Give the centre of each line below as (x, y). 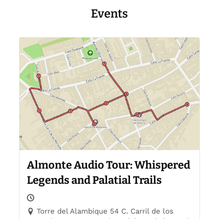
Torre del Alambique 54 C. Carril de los (105, 211)
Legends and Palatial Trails (94, 180)
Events (109, 13)
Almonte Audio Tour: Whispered (109, 165)
